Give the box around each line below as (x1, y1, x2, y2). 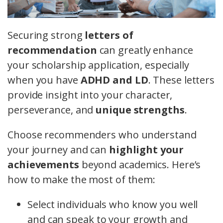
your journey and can (7, 143, 109, 157)
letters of (85, 28, 133, 42)
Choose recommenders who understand (7, 128, 197, 142)
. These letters (148, 73, 215, 87)
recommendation (7, 43, 97, 57)
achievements (7, 158, 79, 172)
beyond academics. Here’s (79, 158, 201, 172)
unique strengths (96, 103, 185, 117)
